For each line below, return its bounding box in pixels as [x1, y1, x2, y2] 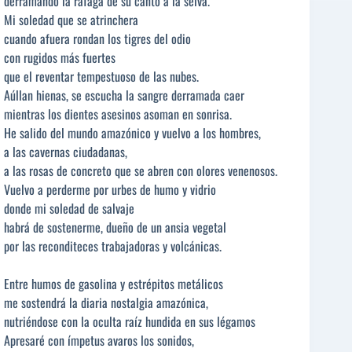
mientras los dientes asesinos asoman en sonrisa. [4, 104, 232, 124]
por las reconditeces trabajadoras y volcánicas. [4, 236, 222, 256]
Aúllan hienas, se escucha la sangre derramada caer [4, 86, 244, 105]
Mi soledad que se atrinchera [4, 10, 138, 30]
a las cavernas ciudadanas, [4, 142, 127, 162]
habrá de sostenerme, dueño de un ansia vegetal [4, 218, 226, 237]
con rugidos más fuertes [4, 48, 115, 68]
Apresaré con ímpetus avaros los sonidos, [4, 331, 194, 350]
